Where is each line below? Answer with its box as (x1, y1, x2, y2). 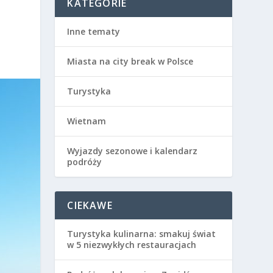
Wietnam (67, 115, 107, 127)
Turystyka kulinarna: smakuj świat (67, 228, 216, 239)
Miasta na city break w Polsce (67, 55, 194, 67)
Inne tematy (67, 26, 121, 37)
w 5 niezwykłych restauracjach (67, 239, 197, 250)
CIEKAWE (67, 199, 113, 212)
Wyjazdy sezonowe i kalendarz (67, 145, 198, 157)
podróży (67, 156, 102, 168)
